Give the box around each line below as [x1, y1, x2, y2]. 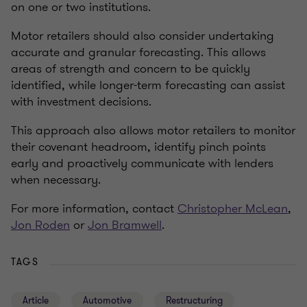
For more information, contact [11, 199, 177, 218]
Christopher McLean [177, 199, 288, 218]
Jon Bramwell [88, 216, 162, 234]
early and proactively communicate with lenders [11, 154, 273, 173]
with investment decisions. [11, 93, 151, 111]
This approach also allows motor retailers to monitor [11, 121, 295, 140]
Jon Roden [11, 216, 70, 234]
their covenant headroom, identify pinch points [11, 138, 266, 156]
